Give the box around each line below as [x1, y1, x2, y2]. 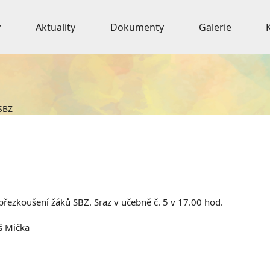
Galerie [198, 20, 231, 34]
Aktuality [36, 20, 76, 34]
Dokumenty [110, 20, 164, 34]
